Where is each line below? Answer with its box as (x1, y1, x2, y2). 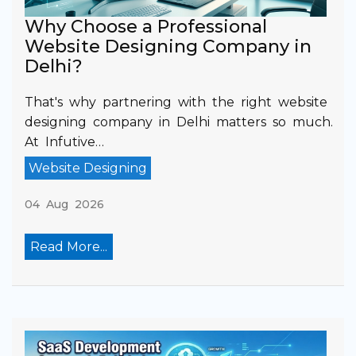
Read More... (30, 238, 107, 254)
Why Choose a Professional (25, 15, 267, 37)
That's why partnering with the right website (25, 94, 327, 110)
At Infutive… (25, 133, 104, 149)
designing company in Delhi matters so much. (25, 114, 333, 130)
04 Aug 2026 (25, 196, 104, 211)
